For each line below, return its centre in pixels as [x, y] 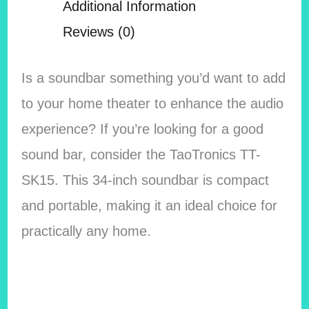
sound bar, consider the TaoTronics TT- [141, 155]
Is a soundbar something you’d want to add [153, 78]
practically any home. [86, 231]
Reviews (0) [99, 32]
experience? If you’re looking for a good [142, 129]
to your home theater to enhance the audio [152, 104]
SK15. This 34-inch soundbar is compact [145, 180]
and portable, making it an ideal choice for [149, 206]
